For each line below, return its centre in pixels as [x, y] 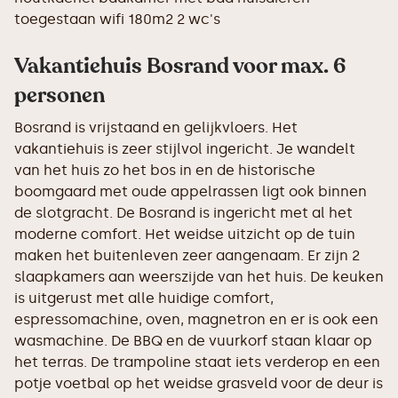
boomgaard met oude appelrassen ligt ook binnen [191, 191]
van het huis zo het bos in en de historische [165, 170]
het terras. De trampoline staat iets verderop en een [197, 362]
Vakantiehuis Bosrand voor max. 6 [180, 66]
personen [60, 96]
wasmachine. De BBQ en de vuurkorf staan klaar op [193, 341]
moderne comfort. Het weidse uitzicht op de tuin [185, 234]
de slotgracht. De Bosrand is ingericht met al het [183, 213]
